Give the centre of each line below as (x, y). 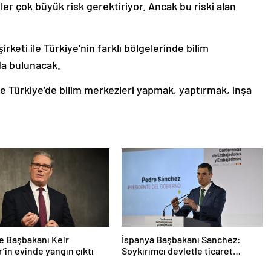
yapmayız (141, 263)
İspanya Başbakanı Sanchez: (181, 240)
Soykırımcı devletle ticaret (177, 251)
